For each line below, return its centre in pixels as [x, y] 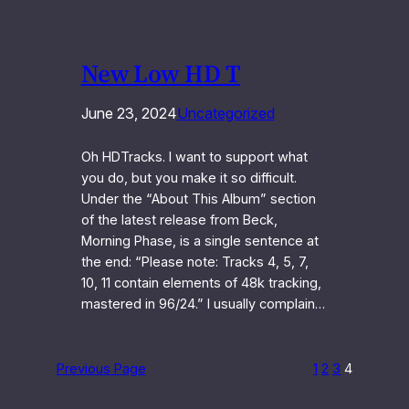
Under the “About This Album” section [198, 199]
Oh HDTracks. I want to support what [194, 157]
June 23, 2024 [129, 113]
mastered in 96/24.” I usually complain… [203, 304]
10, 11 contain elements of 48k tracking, [201, 283]
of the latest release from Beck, [179, 220]
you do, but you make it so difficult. [189, 178]
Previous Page [101, 368]
